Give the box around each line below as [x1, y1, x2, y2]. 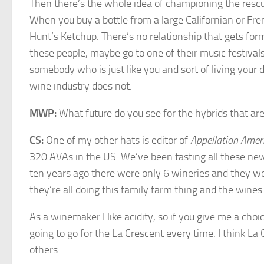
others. [29, 243, 60, 256]
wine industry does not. [29, 79, 132, 93]
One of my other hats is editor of [44, 133, 190, 147]
